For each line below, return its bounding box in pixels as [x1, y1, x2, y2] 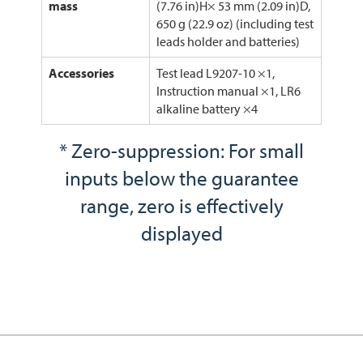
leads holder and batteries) [156, 33, 300, 50]
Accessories [48, 65, 114, 82]
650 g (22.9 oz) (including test [156, 15, 314, 32]
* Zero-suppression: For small [59, 138, 304, 164]
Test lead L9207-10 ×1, [156, 65, 275, 82]
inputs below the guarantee [64, 165, 299, 191]
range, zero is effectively [79, 193, 284, 219]
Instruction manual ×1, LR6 [156, 83, 301, 100]
